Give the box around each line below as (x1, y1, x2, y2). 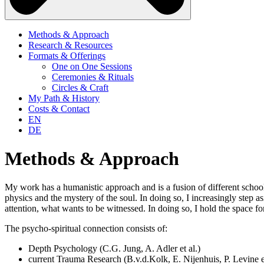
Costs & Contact (28, 103, 90, 114)
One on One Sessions (52, 61, 132, 71)
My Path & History (28, 93, 100, 103)
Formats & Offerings (28, 50, 105, 61)
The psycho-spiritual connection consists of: (5, 223, 167, 234)
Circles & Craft (52, 82, 108, 93)
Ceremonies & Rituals (52, 71, 134, 82)
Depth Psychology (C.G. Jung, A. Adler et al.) (28, 243, 200, 254)
